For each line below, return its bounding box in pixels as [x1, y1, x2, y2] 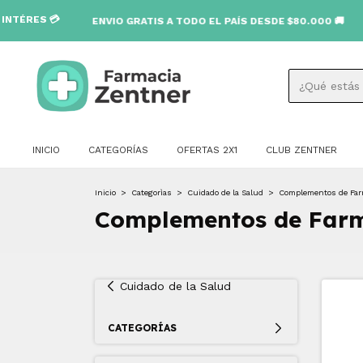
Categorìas [131, 188, 172, 197]
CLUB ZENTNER [266, 144, 337, 156]
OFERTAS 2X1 [177, 144, 237, 156]
